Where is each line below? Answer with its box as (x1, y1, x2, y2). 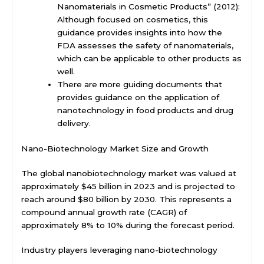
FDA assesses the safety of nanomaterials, (57, 41, 234, 51)
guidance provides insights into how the (57, 28, 223, 38)
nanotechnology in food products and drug (57, 105, 234, 115)
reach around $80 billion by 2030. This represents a (21, 194, 232, 204)
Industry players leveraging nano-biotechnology (21, 245, 217, 255)
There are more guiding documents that (57, 80, 223, 90)
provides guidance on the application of (57, 93, 220, 103)
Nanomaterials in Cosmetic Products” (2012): (57, 2, 240, 12)
